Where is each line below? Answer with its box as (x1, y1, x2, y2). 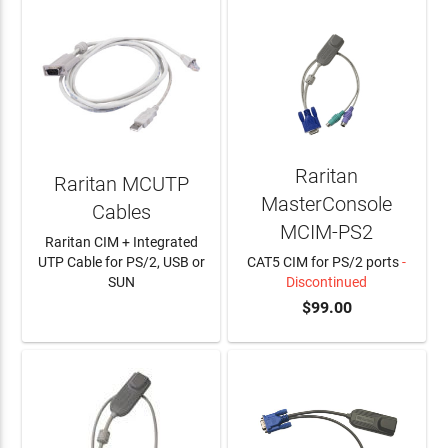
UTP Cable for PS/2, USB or (37, 254, 205, 270)
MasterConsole (261, 191, 393, 216)
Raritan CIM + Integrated (44, 234, 198, 250)
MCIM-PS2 (280, 219, 374, 244)
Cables (91, 199, 151, 224)
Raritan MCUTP (53, 171, 189, 196)
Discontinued (286, 274, 368, 290)
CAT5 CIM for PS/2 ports (247, 254, 400, 270)
